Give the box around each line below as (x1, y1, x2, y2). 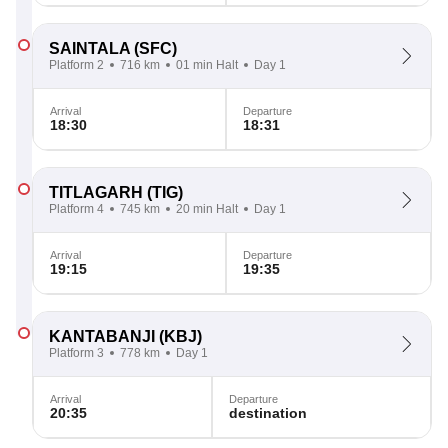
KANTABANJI (49, 328, 155, 345)
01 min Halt (176, 58, 238, 72)
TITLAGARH (49, 184, 143, 201)
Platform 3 (49, 346, 104, 360)
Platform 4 (49, 202, 104, 216)
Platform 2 (49, 58, 104, 72)
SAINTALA (49, 40, 130, 57)
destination (228, 405, 307, 421)
